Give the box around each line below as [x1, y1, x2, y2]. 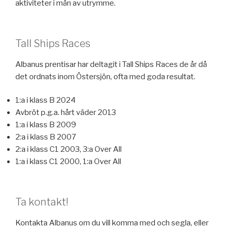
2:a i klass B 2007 [15, 132, 76, 142]
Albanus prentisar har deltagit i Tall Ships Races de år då [15, 59, 207, 69]
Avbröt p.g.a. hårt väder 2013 [15, 108, 116, 117]
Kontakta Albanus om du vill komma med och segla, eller [15, 218, 209, 227]
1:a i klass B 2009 [15, 120, 76, 129]
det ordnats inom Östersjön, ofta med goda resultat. [15, 72, 195, 81]
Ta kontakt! [15, 195, 68, 208]
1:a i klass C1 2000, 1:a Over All [15, 157, 121, 166]
